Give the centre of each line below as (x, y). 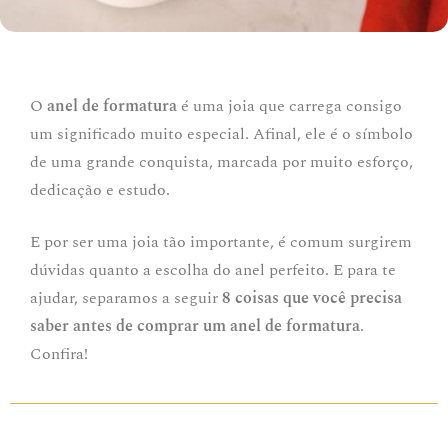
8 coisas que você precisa (312, 298)
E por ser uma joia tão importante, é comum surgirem (221, 242)
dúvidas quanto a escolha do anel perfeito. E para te (213, 270)
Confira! (59, 354)
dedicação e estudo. (100, 190)
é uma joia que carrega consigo (289, 106)
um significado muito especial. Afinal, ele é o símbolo (221, 134)
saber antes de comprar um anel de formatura (195, 326)
